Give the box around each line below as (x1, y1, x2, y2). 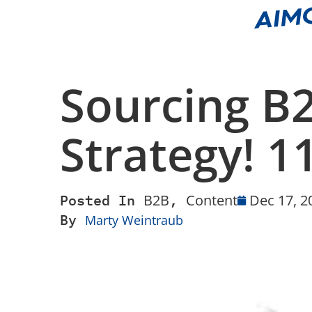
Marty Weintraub (85, 212, 183, 228)
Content (186, 191, 237, 210)
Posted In (60, 191, 135, 210)
